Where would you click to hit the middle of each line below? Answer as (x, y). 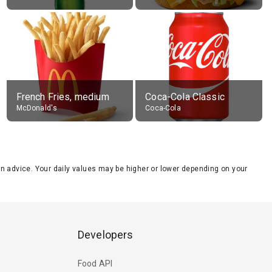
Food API (95, 263)
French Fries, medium (63, 97)
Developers (106, 235)
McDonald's (37, 108)
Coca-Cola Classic (185, 97)
